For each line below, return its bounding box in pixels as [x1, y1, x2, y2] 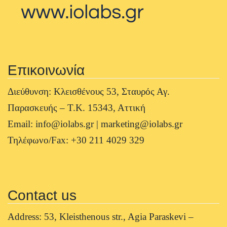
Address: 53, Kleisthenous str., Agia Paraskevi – [8, 211, 194, 222]
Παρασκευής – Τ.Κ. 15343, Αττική [8, 102, 145, 113]
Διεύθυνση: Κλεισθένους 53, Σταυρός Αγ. [8, 86, 170, 97]
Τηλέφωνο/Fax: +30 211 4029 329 [8, 134, 144, 145]
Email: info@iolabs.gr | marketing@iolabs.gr [8, 118, 182, 129]
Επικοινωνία [8, 62, 85, 78]
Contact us [8, 187, 77, 204]
